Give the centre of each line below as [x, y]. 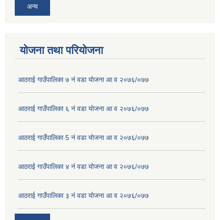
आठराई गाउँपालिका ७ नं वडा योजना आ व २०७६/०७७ [83, 79]
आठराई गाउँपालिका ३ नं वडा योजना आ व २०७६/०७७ [83, 195]
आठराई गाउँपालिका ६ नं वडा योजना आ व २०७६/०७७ [83, 108]
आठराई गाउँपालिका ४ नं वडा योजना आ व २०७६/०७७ [83, 166]
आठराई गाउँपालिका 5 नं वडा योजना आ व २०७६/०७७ [83, 137]
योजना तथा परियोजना [61, 50]
